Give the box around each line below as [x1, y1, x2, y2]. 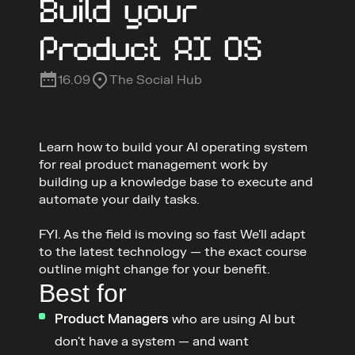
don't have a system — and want [55, 334, 249, 349]
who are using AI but [169, 311, 296, 327]
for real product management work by [39, 157, 268, 173]
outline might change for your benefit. [39, 261, 270, 277]
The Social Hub [109, 72, 202, 88]
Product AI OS [39, 35, 262, 67]
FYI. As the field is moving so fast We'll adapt [39, 227, 306, 242]
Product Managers [55, 311, 169, 327]
